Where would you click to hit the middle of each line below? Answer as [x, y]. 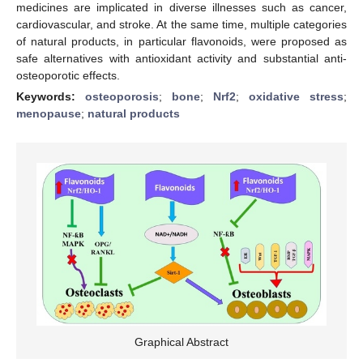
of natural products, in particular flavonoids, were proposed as [181, 41]
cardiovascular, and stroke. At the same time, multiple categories [181, 24]
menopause [49, 113]
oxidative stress [296, 96]
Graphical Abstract [181, 342]
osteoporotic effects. [68, 75]
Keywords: [51, 96]
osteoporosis [122, 96]
